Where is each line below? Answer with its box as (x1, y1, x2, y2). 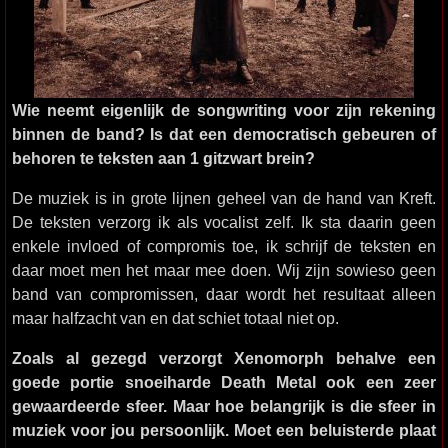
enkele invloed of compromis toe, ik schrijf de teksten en (12, 237, 436, 255)
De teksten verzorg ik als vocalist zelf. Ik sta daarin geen (12, 213, 436, 231)
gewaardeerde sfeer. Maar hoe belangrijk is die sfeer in (12, 397, 436, 415)
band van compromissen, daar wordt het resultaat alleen (12, 285, 436, 303)
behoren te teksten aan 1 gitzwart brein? (12, 149, 315, 167)
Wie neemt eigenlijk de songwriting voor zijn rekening (12, 101, 436, 119)
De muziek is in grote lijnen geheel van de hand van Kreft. (12, 189, 436, 207)
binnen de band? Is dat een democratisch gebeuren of (12, 125, 436, 143)
